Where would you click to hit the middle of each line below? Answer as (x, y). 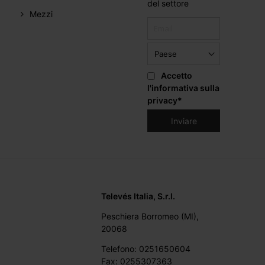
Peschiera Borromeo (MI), (150, 216)
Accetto (177, 76)
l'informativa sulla (184, 88)
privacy (163, 101)
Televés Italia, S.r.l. (138, 196)
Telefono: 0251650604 (146, 248)
